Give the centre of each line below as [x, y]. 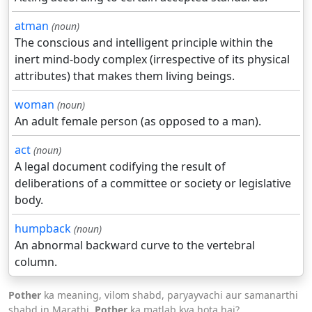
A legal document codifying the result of [120, 167]
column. [36, 262]
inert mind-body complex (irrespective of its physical [152, 60]
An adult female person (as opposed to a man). [138, 122]
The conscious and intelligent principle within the [144, 43]
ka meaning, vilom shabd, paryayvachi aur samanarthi [170, 295]
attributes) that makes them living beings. [125, 76]
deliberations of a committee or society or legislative [153, 184]
